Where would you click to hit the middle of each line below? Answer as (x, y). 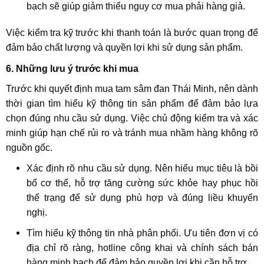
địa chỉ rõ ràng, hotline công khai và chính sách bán (142, 248)
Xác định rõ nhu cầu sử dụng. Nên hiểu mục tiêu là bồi (142, 169)
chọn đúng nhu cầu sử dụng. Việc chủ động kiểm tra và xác (132, 118)
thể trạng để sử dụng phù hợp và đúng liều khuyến (142, 198)
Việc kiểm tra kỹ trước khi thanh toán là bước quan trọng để (132, 33)
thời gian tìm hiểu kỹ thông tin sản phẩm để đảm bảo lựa (132, 104)
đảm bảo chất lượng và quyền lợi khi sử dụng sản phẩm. (124, 48)
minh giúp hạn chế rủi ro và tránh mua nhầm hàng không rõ (132, 133)
